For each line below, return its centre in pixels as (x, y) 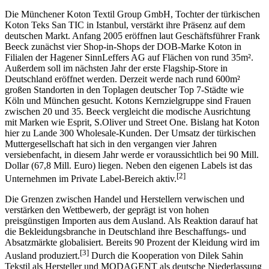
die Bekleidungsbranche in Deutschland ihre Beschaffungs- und (125, 221)
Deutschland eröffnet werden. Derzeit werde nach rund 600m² (122, 68)
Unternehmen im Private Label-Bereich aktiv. (91, 168)
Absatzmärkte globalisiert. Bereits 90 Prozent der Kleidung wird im (132, 232)
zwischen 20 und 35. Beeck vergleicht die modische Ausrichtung (128, 100)
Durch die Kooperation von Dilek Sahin (166, 245)
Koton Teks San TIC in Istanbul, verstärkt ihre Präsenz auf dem (125, 14)
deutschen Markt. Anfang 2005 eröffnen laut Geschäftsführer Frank (132, 25)
